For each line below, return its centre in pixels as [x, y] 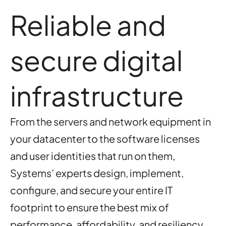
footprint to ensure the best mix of [90, 207]
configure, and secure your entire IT [91, 190]
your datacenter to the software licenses [105, 138]
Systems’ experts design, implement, [97, 173]
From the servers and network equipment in [110, 121]
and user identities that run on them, [93, 156]
